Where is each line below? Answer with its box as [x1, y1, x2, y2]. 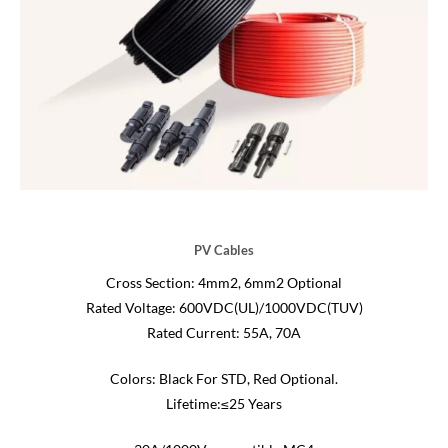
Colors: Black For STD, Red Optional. [110, 371, 338, 388]
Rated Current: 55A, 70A [147, 325, 301, 342]
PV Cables [194, 242, 254, 259]
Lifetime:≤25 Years [166, 396, 282, 413]
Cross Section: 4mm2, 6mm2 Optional [106, 275, 342, 292]
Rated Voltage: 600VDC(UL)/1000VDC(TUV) [85, 300, 363, 317]
